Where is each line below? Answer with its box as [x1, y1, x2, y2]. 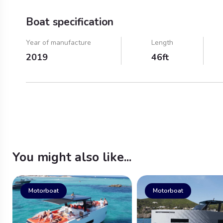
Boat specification [26, 14, 113, 29]
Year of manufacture [26, 37, 91, 47]
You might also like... [12, 149, 131, 166]
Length [151, 37, 173, 47]
